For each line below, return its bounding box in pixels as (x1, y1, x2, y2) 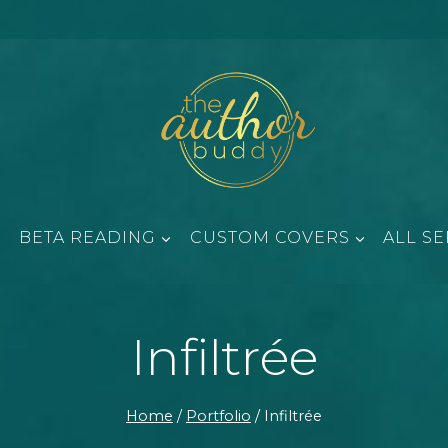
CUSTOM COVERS (189, 228, 350, 248)
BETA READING (18, 228, 156, 248)
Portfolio (186, 406, 251, 425)
